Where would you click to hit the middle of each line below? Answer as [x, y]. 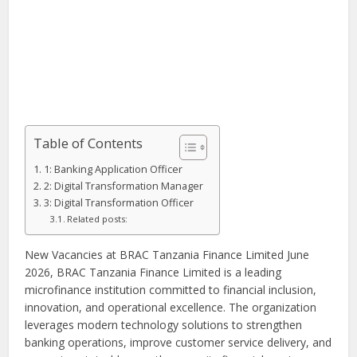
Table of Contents [88, 143]
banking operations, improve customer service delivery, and [178, 343]
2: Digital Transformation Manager [123, 186]
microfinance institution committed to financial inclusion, [171, 290]
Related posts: [98, 219]
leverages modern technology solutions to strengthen [164, 325]
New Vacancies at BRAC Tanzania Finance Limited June [167, 255]
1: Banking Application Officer [113, 170]
